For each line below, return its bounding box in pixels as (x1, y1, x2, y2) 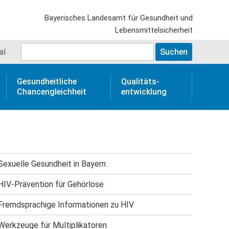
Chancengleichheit (17, 87, 87, 97)
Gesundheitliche (17, 77, 77, 86)
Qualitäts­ (121, 77, 159, 86)
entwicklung (121, 87, 167, 97)
